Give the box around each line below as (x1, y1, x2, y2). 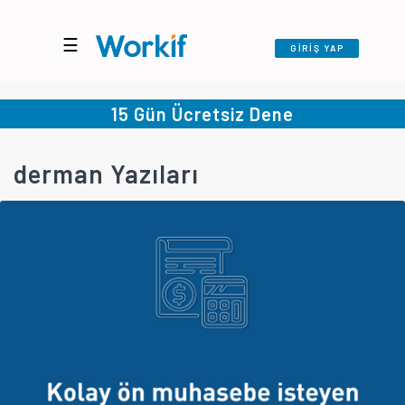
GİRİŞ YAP (289, 42, 344, 53)
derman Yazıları (14, 158, 199, 189)
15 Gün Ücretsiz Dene (111, 103, 294, 125)
